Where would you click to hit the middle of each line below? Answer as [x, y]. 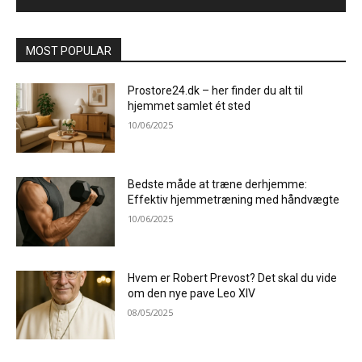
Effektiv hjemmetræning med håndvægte [234, 200]
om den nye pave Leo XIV [192, 293]
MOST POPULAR [69, 51]
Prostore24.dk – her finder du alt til [216, 91]
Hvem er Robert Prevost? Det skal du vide [233, 278]
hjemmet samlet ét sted [189, 106]
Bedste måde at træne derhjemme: [218, 185]
